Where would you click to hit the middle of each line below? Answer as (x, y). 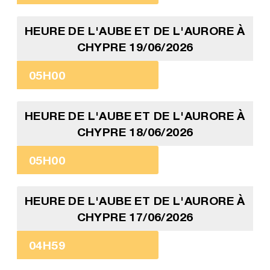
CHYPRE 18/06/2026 (135, 132)
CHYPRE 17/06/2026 (135, 217)
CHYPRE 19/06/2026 (135, 47)
